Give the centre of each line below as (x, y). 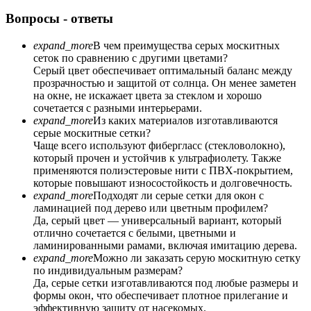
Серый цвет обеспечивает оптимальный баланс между (163, 71)
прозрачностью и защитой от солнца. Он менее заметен (165, 83)
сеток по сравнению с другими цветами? (131, 58)
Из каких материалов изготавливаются (185, 121)
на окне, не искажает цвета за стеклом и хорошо (148, 96)
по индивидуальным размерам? (108, 271)
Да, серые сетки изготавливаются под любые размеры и (166, 283)
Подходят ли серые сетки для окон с (178, 196)
